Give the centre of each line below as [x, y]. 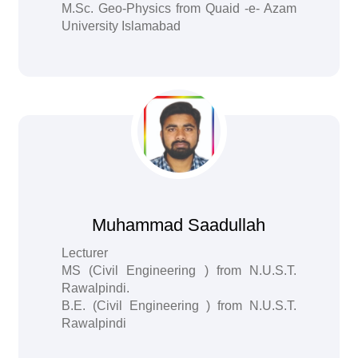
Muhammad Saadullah [179, 225]
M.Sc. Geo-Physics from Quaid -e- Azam [179, 8]
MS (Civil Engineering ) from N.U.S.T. [179, 270]
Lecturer [85, 253]
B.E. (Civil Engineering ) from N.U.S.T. [179, 306]
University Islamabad [121, 26]
